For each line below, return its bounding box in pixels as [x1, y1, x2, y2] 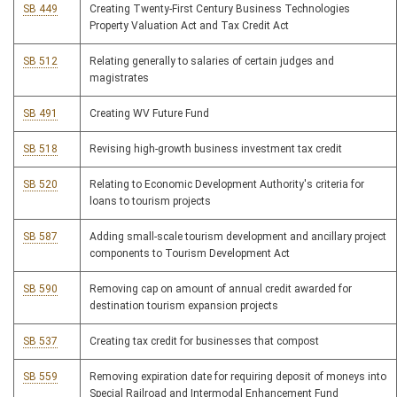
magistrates [90, 72, 149, 85]
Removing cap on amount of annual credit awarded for [90, 283, 352, 296]
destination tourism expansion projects [90, 300, 278, 313]
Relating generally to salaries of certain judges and [90, 55, 334, 68]
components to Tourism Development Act [90, 247, 290, 261]
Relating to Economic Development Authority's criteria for [90, 178, 364, 191]
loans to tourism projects [90, 195, 211, 208]
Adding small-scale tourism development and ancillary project [90, 230, 386, 244]
